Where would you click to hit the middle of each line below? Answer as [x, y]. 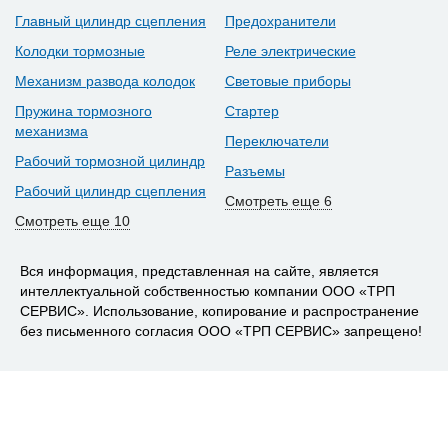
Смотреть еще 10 [72, 221]
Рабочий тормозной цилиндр [110, 161]
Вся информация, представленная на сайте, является [199, 271]
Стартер [251, 111]
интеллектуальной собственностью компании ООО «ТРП [207, 291]
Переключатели [276, 141]
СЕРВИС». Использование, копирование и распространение [219, 311]
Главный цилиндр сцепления [110, 21]
